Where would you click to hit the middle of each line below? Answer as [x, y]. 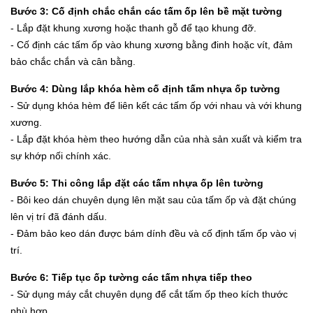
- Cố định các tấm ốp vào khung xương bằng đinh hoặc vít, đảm [152, 44]
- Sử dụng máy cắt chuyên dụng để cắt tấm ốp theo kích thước [149, 294]
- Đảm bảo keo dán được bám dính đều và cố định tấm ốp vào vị [153, 233]
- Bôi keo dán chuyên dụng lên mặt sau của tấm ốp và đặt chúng [153, 199]
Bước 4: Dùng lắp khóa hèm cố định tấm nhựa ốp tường [145, 88]
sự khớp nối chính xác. [61, 155]
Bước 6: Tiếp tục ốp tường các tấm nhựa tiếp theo [131, 277]
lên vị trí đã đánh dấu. [59, 216]
